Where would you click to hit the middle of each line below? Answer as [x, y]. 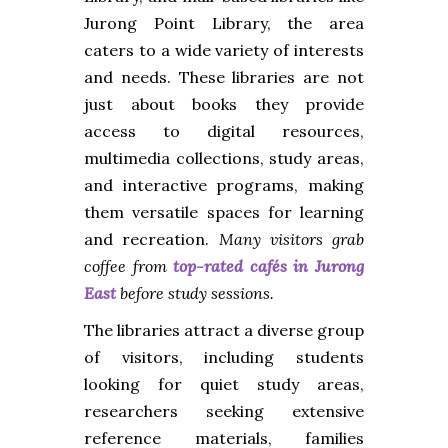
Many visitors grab [291, 238]
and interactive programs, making [224, 184]
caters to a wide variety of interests [224, 49]
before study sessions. [195, 292]
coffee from [129, 265]
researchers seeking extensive [224, 410]
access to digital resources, [224, 130]
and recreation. [151, 238]
